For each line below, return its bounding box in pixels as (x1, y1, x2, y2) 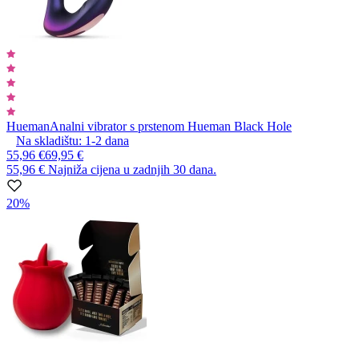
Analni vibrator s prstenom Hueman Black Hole (50, 119, 292, 133)
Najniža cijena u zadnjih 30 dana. (48, 162, 216, 176)
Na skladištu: (16, 133, 82, 147)
